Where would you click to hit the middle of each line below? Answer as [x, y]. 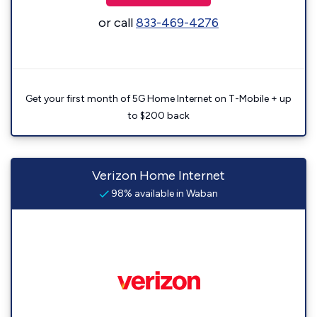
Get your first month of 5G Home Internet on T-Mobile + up [158, 99]
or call [117, 23]
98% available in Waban [163, 194]
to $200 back [158, 116]
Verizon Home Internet [158, 176]
